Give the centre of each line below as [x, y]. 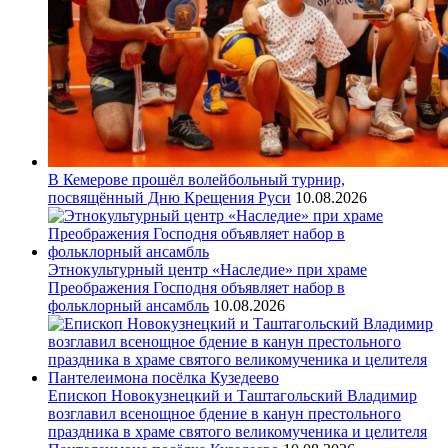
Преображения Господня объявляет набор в [196, 288]
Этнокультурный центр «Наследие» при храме [207, 270]
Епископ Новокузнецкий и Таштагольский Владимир [232, 396]
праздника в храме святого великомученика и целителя [237, 432]
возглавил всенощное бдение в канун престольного [224, 414]
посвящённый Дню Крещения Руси [169, 198]
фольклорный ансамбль [128, 306]
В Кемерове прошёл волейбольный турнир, [196, 180]
